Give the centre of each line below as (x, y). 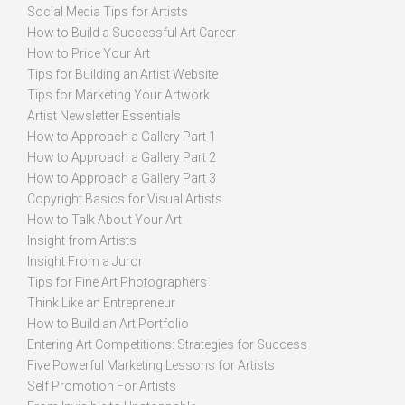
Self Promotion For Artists (102, 386)
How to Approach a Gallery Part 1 (122, 137)
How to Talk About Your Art (104, 220)
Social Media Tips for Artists (108, 12)
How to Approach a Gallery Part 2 (122, 157)
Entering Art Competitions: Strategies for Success (167, 344)
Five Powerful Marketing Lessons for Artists (151, 365)
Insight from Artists (82, 240)
